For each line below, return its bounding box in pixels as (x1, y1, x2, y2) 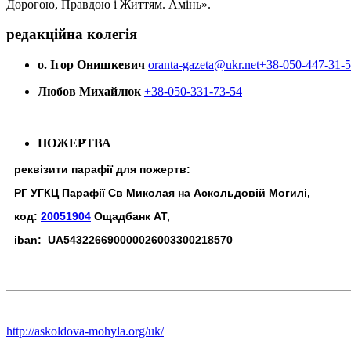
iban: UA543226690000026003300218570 (14, 233, 233, 247)
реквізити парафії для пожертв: (14, 163, 190, 176)
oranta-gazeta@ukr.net (148, 58, 259, 72)
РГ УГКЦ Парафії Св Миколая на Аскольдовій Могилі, (14, 186, 310, 200)
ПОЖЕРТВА (38, 136, 111, 150)
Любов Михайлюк (38, 85, 144, 99)
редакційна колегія (6, 26, 137, 43)
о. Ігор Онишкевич (38, 58, 145, 72)
